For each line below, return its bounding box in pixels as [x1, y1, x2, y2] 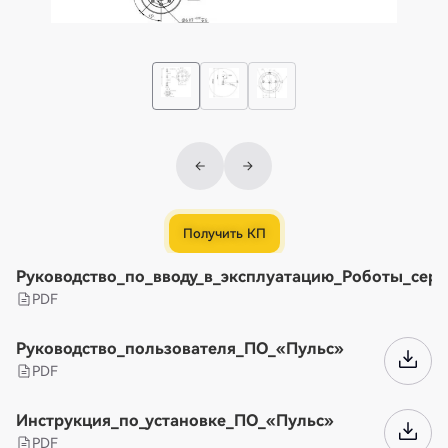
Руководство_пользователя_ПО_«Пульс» [16, 339, 344, 359]
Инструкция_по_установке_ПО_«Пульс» [16, 411, 334, 431]
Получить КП [182, 226, 266, 242]
